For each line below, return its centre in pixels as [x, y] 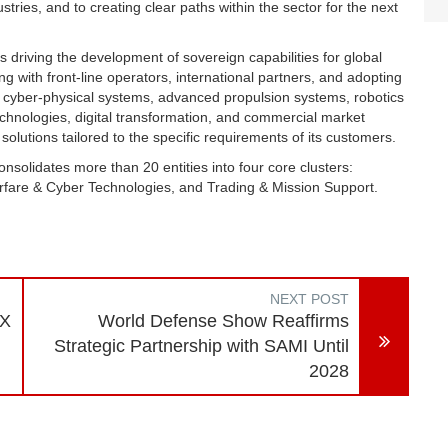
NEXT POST [310, 299]
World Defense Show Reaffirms [224, 321]
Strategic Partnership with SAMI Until [202, 346]
